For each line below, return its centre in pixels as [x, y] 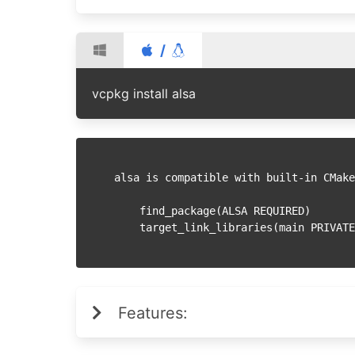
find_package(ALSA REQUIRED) [127, 211]
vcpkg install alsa [144, 94]
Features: [153, 313]
